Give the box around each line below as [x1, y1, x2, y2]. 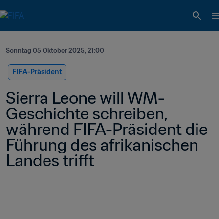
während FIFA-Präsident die [6, 119, 208, 139]
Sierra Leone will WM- [6, 88, 165, 108]
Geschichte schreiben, [6, 103, 167, 124]
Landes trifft [6, 150, 94, 171]
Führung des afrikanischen [6, 134, 198, 155]
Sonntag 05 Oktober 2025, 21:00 [6, 46, 104, 55]
